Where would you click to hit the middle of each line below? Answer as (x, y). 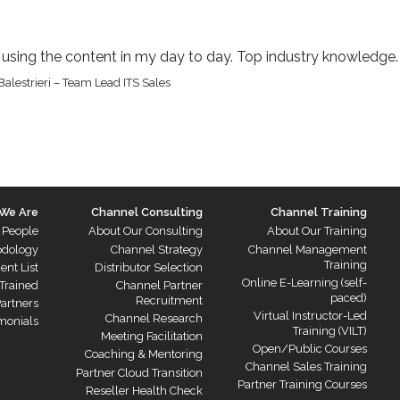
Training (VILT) (329, 330)
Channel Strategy (156, 249)
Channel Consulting (146, 212)
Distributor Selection (148, 267)
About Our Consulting (145, 231)
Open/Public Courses (309, 349)
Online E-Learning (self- (304, 282)
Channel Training (318, 212)
